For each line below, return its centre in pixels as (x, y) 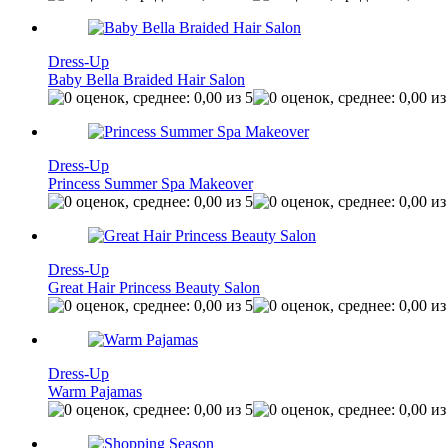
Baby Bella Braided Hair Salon (146, 79)
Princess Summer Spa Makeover (150, 183)
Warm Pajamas (95, 391)
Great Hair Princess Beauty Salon (154, 287)
